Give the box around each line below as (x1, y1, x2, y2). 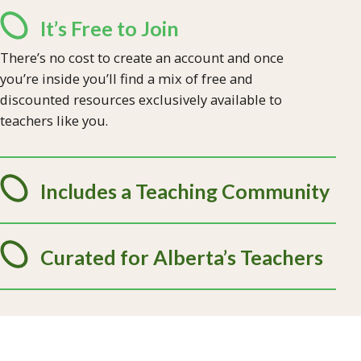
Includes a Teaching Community (40, 178, 330, 203)
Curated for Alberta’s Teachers (40, 244, 323, 269)
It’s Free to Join (40, 15, 179, 40)
